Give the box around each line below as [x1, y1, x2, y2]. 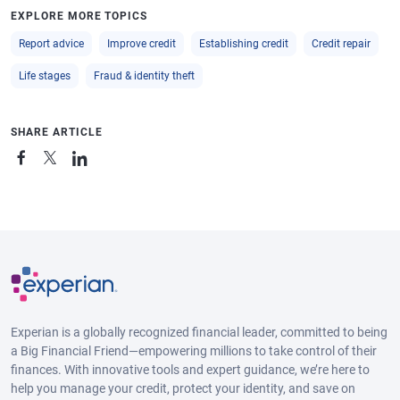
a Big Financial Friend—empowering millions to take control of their [11, 344, 377, 359]
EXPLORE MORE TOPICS [11, 9, 148, 22]
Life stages [19, 69, 71, 82]
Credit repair [312, 37, 371, 50]
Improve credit [107, 37, 176, 50]
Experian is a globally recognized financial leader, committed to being [11, 325, 387, 340]
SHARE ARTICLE [11, 125, 103, 138]
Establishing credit [199, 37, 288, 50]
